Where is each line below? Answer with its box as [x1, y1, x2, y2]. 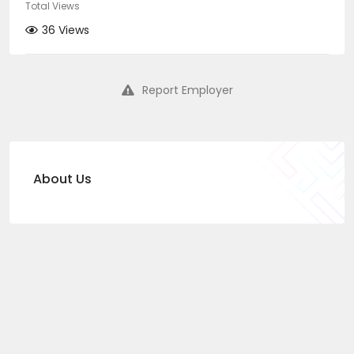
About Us [33, 170, 92, 188]
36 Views [42, 22, 89, 38]
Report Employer [141, 82, 233, 98]
